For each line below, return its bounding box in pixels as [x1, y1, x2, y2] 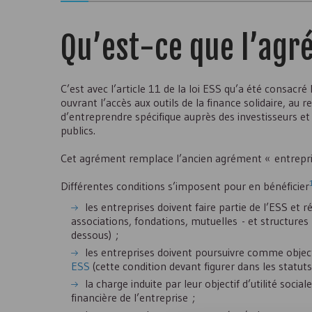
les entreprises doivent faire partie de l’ [85, 200, 269, 214]
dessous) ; [71, 228, 118, 242]
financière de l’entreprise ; [71, 290, 195, 304]
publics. [61, 123, 95, 137]
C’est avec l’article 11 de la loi [61, 81, 203, 95]
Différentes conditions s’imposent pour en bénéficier [61, 179, 309, 193]
